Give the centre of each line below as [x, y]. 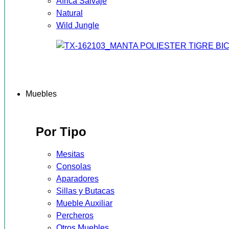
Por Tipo [61, 132]
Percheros [75, 215]
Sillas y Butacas [85, 191]
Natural [70, 13]
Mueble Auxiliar [84, 203]
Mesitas [70, 154]
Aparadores [77, 178]
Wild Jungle [78, 26]
